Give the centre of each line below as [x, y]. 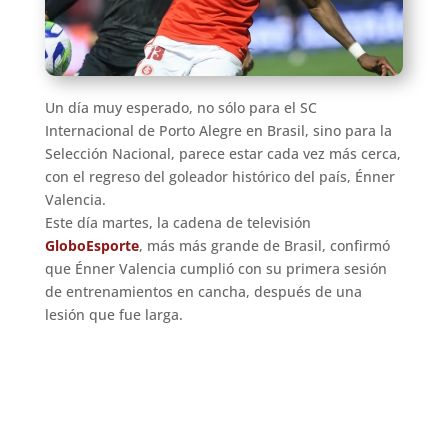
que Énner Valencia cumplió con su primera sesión [215, 268]
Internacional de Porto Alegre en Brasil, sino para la [218, 130]
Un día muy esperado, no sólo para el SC [180, 107]
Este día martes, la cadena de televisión [177, 222]
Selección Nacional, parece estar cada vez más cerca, [222, 153]
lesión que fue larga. [113, 314]
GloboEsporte [91, 245]
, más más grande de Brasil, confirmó [264, 245]
